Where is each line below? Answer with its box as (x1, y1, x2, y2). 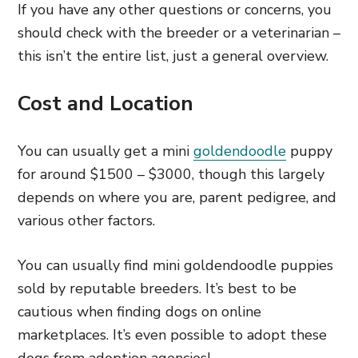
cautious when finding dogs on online (18, 302, 261, 321)
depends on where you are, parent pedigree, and (18, 188, 336, 207)
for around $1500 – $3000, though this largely (18, 165, 324, 184)
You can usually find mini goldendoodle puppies (18, 256, 333, 275)
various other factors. (18, 211, 155, 230)
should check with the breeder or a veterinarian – (18, 23, 340, 42)
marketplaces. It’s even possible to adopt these (18, 325, 327, 344)
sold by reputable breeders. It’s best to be (18, 279, 296, 298)
